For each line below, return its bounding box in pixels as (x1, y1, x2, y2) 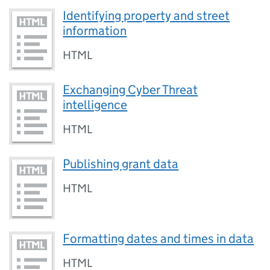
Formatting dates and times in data (63, 230, 254, 246)
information (63, 22, 127, 39)
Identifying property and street (63, 7, 230, 24)
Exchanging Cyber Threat (63, 81, 198, 98)
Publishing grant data (63, 156, 179, 172)
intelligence (63, 96, 128, 113)
